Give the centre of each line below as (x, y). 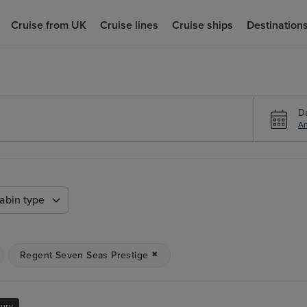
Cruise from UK (48, 25)
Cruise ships (202, 25)
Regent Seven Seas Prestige (84, 255)
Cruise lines (129, 25)
